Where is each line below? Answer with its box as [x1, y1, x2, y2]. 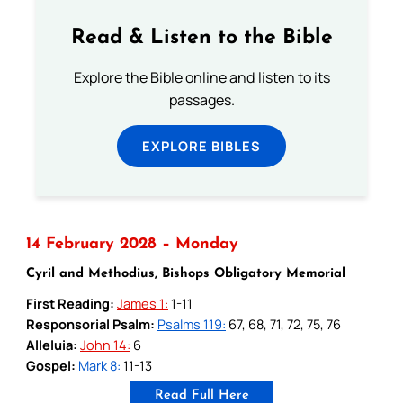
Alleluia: [26, 335, 77, 354]
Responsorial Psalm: [26, 314, 155, 333]
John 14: [80, 335, 130, 354]
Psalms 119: [157, 314, 226, 333]
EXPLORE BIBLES [142, 136, 261, 155]
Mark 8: [78, 355, 121, 374]
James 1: [117, 293, 168, 312]
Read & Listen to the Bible [70, 28, 333, 49]
